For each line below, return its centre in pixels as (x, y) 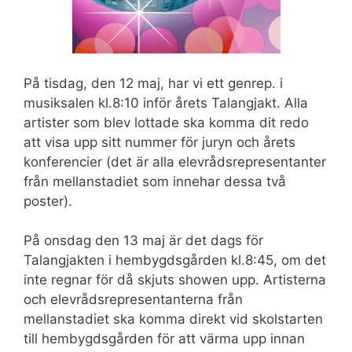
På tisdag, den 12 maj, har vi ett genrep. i (153, 83)
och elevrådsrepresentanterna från (133, 300)
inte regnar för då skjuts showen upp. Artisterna (175, 280)
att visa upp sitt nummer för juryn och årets (159, 142)
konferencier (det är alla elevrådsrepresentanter (175, 161)
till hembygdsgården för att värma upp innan (164, 339)
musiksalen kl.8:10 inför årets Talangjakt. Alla (166, 103)
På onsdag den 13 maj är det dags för (143, 241)
